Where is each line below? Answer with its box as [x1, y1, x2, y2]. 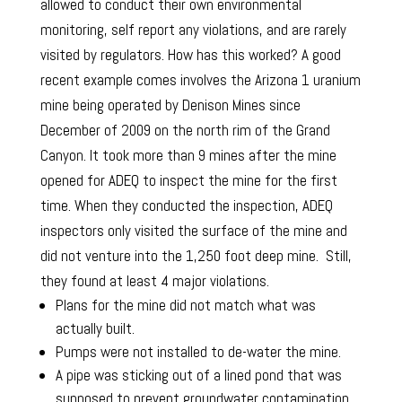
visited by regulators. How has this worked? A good [39, 45, 341, 66]
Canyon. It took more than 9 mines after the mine [39, 145, 336, 166]
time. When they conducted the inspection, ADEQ [39, 196, 333, 216]
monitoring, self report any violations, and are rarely [39, 20, 346, 40]
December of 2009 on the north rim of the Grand [39, 120, 330, 141]
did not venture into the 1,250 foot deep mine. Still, [39, 246, 352, 267]
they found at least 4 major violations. [39, 271, 269, 292]
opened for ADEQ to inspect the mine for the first [39, 170, 337, 191]
